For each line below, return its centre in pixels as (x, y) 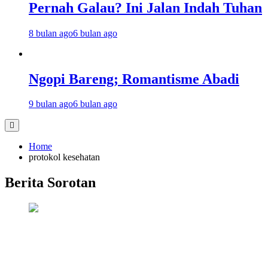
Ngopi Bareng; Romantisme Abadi (134, 79)
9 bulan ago (51, 104)
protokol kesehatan (64, 157)
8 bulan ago (51, 33)
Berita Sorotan (50, 183)
